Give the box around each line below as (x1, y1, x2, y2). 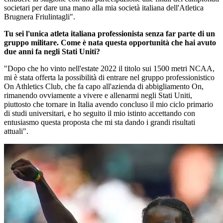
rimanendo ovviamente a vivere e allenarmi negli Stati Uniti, (4, 91, 192, 100)
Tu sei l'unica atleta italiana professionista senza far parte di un (4, 29, 215, 38)
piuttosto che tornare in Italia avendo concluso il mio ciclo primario (4, 100, 213, 109)
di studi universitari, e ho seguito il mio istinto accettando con (4, 109, 195, 117)
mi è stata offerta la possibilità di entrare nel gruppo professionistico (4, 73, 215, 82)
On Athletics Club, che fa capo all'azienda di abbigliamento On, (4, 82, 204, 91)
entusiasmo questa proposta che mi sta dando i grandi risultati (4, 118, 195, 126)
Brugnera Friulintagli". (4, 12, 75, 21)
